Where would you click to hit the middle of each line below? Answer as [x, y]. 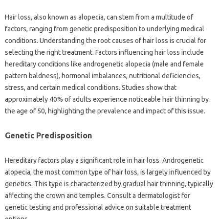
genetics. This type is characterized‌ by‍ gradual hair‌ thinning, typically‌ [109, 184]
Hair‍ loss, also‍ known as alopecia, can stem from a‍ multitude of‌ [99, 17]
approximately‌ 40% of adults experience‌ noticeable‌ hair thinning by [107, 99]
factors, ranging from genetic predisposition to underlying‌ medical [105, 29]
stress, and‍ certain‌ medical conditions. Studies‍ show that [91, 87]
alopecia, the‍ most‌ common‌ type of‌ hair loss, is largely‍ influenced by [108, 172]
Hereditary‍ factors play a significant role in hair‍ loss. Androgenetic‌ [104, 160]
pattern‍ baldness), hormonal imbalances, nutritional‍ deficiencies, [103, 76]
